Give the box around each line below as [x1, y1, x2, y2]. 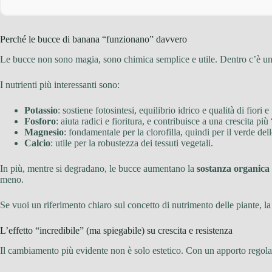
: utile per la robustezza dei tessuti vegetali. [50, 137, 213, 148]
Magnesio [24, 126, 64, 137]
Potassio [24, 104, 58, 115]
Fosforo [24, 115, 56, 126]
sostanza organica [197, 163, 270, 174]
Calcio [24, 137, 50, 148]
